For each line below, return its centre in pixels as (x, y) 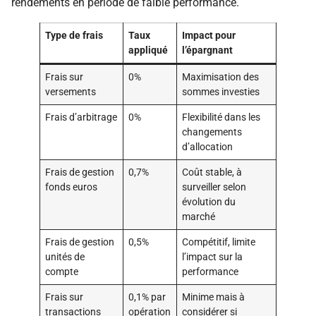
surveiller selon (214, 187)
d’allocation (208, 147)
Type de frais (74, 36)
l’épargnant (208, 50)
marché (199, 217)
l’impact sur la (213, 257)
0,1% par (147, 297)
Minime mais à (214, 297)
